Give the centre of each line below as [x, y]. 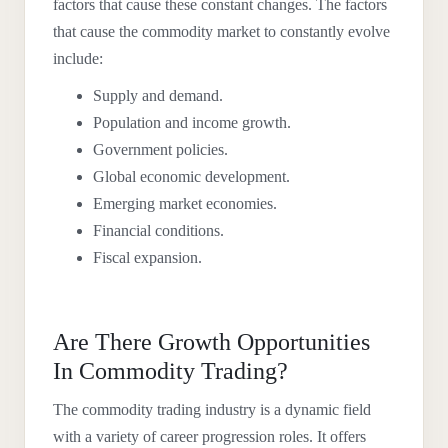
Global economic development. [193, 176]
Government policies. [160, 149]
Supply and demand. [158, 95]
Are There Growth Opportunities [211, 342]
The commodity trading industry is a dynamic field [212, 409]
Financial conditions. [160, 230]
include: [78, 58]
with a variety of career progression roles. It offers [209, 436]
